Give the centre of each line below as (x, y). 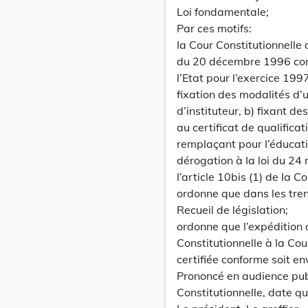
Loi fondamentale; (223, 12)
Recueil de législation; (232, 210)
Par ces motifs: (214, 28)
